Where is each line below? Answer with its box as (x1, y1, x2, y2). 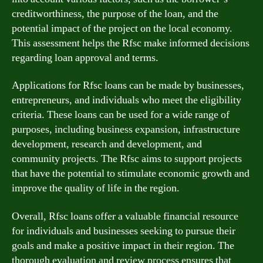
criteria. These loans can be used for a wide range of (12, 108, 230, 122)
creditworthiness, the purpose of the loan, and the (12, 6, 218, 21)
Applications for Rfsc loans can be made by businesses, (12, 79, 244, 92)
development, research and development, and (12, 137, 202, 151)
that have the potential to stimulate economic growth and (12, 167, 249, 180)
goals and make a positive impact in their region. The (12, 238, 234, 252)
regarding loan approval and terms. (12, 50, 159, 65)
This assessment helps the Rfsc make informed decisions (12, 36, 249, 50)
